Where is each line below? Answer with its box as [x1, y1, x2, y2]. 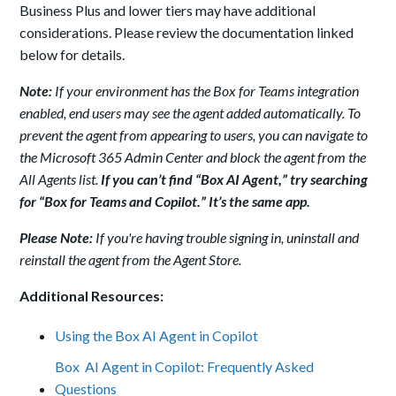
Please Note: [19, 229, 94, 247]
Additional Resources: [19, 287, 164, 305]
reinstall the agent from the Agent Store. [19, 251, 242, 269]
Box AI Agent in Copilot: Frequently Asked [55, 358, 315, 376]
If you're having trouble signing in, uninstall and [93, 229, 360, 247]
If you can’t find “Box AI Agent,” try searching [101, 171, 369, 188]
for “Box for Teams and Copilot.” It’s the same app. [19, 193, 311, 210]
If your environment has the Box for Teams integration [55, 82, 360, 100]
